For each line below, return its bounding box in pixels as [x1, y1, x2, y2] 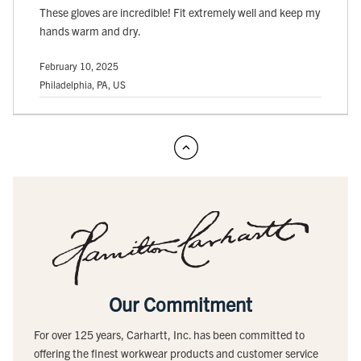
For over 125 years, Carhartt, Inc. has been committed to [34, 326, 305, 342]
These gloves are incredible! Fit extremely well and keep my [39, 5, 320, 20]
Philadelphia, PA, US [39, 78, 126, 91]
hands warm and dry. [39, 23, 141, 39]
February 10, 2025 [39, 60, 118, 73]
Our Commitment [109, 291, 252, 316]
